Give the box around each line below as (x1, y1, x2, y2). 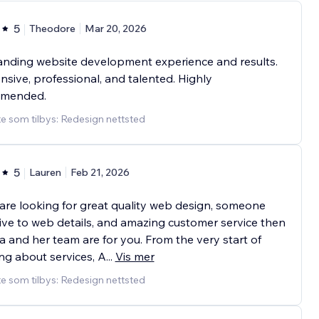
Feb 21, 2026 (70, 166, 130, 179)
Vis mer (115, 249, 155, 264)
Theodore (28, 22, 75, 36)
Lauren (28, 166, 61, 179)
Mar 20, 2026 (84, 22, 147, 36)
